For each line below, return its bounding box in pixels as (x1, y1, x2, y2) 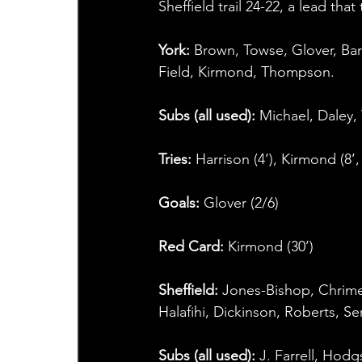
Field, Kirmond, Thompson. (158, 63, 335, 82)
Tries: (158, 150, 196, 169)
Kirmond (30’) (227, 238, 314, 256)
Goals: (158, 194, 204, 213)
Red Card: (158, 238, 228, 256)
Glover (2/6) (203, 194, 279, 213)
